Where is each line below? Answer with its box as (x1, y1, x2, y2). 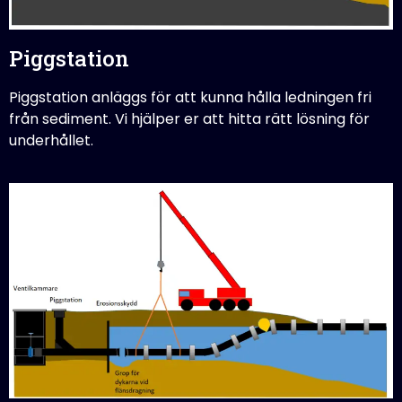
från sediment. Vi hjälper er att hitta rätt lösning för (9, 109, 370, 130)
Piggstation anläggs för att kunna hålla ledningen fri (9, 87, 371, 109)
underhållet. (9, 130, 93, 152)
